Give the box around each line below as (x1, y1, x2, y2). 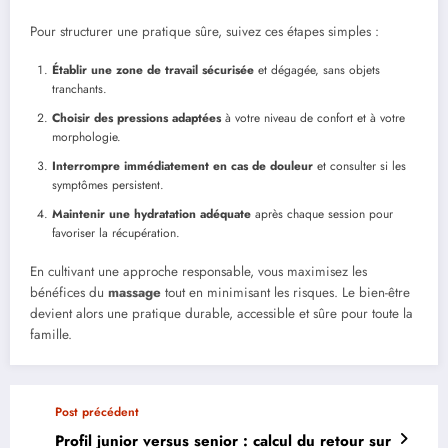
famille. (30, 325, 72, 345)
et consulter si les (313, 157, 406, 176)
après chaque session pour (251, 205, 393, 224)
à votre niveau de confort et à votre (221, 109, 405, 128)
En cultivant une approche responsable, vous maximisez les (30, 262, 367, 282)
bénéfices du (30, 283, 108, 303)
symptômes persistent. (52, 176, 164, 195)
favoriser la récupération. (52, 224, 180, 243)
